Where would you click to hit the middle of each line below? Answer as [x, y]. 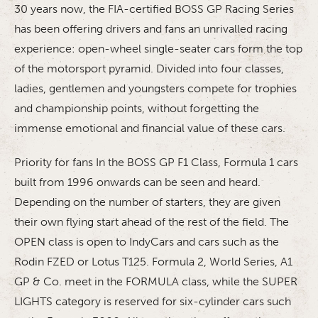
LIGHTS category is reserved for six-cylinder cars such [153, 302]
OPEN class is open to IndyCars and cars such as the [147, 242]
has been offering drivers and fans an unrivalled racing [151, 29]
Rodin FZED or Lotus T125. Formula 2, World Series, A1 [153, 262]
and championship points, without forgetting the [137, 109]
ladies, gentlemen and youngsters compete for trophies [155, 89]
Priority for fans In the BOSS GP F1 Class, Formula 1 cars [156, 163]
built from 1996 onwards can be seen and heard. [137, 182]
